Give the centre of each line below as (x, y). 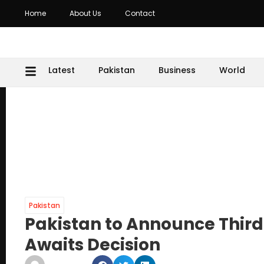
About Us (85, 13)
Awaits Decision (93, 245)
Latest (62, 70)
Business (177, 70)
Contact (140, 13)
